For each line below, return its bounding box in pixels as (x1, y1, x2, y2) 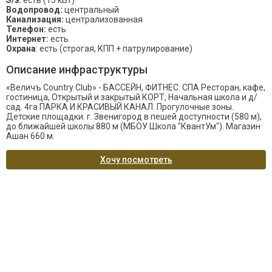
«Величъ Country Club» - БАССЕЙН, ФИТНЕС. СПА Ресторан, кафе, (6, 83, 265, 92)
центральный (63, 5, 119, 15)
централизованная (64, 15, 143, 24)
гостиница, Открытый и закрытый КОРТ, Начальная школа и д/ (6, 92, 257, 102)
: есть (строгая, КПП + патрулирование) (36, 44, 192, 53)
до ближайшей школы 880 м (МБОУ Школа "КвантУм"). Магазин (6, 121, 260, 131)
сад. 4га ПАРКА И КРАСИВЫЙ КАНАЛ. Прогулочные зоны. (6, 102, 234, 112)
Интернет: (6, 34, 49, 44)
